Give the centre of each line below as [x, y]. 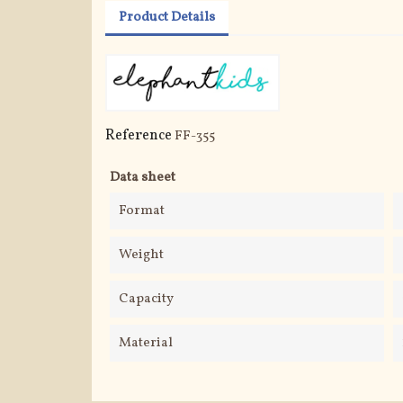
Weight [141, 255]
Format [142, 211]
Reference [139, 136]
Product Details [167, 17]
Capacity [146, 299]
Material [146, 343]
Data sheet [143, 178]
